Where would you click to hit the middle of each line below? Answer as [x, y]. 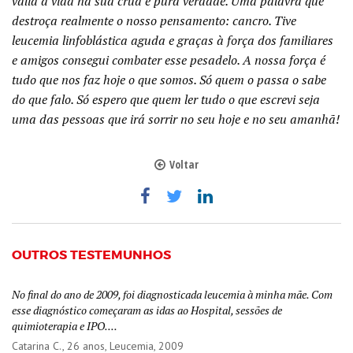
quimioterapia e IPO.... [65, 326]
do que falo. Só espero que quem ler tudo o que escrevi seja [166, 99]
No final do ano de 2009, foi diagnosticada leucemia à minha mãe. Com [172, 294]
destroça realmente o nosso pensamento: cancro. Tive [154, 20]
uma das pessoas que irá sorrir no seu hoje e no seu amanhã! [176, 119]
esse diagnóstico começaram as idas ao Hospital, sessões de [147, 310]
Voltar [184, 164]
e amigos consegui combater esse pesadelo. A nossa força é [169, 60]
